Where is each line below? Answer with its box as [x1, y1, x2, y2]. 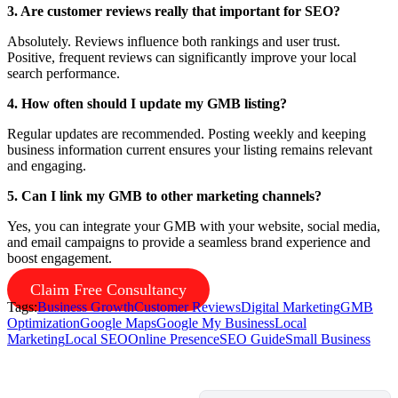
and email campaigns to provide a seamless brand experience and [7, 235, 370, 251]
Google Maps [80, 315, 156, 331]
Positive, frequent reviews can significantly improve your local [7, 50, 356, 66]
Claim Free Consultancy [29, 281, 187, 299]
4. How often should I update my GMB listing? [7, 96, 287, 112]
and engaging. [7, 158, 86, 174]
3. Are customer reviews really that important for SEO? [7, 4, 340, 20]
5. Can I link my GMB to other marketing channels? [7, 188, 322, 204]
